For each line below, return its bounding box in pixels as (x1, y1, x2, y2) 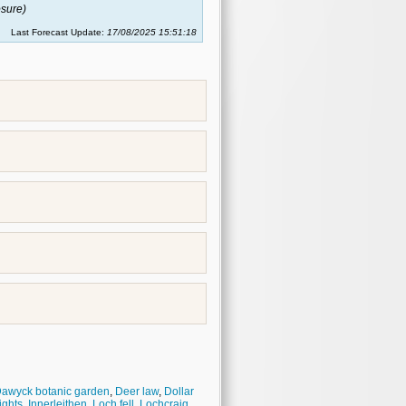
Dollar (164, 385, 194, 398)
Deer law (115, 385, 159, 398)
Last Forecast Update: (11, 27, 107, 37)
